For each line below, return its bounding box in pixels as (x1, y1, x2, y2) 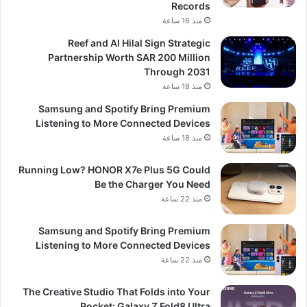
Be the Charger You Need (95, 178, 210, 191)
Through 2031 (144, 66, 210, 78)
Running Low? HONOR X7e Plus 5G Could (19, 164, 210, 176)
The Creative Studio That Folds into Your (23, 286, 210, 298)
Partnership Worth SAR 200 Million (48, 51, 210, 64)
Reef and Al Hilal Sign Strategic (68, 37, 210, 49)
